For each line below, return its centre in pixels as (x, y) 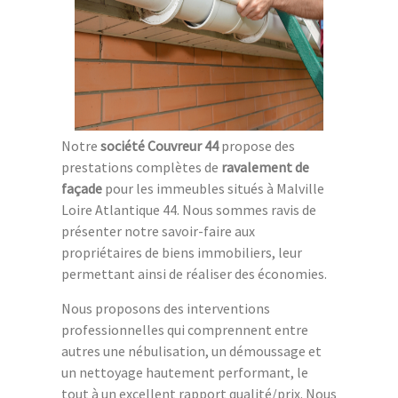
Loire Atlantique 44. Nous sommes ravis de (189, 210)
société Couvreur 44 (159, 146)
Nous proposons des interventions (166, 309)
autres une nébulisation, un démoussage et (191, 351)
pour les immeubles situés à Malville (213, 189)
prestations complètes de (141, 167)
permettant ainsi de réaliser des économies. (194, 274)
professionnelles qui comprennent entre (185, 330)
